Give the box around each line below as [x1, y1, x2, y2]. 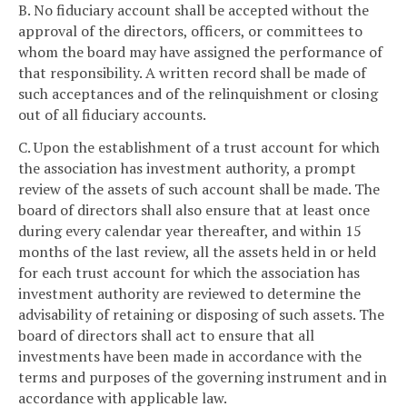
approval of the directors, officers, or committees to [18, 20, 362, 41]
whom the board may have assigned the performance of [18, 41, 382, 62]
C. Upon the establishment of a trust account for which [18, 136, 380, 157]
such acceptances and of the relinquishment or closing [18, 83, 378, 104]
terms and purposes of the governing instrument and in [18, 366, 387, 387]
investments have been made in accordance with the [18, 345, 362, 366]
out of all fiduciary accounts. [18, 104, 206, 124]
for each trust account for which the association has [18, 262, 360, 283]
